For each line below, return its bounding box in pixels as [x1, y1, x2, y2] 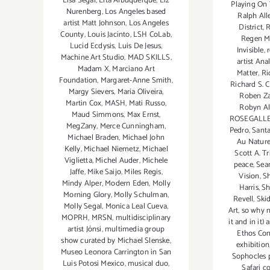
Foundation [59, 74, 98, 87]
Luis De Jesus [118, 39, 162, 52]
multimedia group [104, 222, 165, 236]
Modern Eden [105, 177, 149, 190]
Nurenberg [66, 5, 102, 18]
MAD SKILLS [127, 51, 171, 64]
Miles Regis [124, 165, 162, 178]
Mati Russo [128, 96, 165, 110]
